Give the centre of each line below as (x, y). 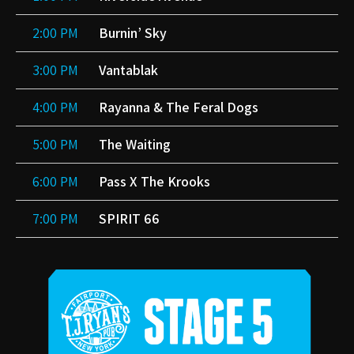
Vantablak (128, 70)
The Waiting (135, 145)
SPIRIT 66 (129, 219)
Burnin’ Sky (133, 33)
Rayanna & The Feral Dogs (179, 107)
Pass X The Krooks (154, 182)
